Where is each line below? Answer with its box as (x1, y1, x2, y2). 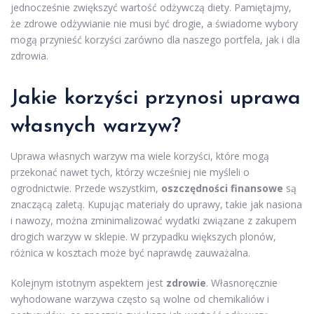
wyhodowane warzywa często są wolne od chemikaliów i (11, 292, 269, 306)
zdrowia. (11, 49, 48, 62)
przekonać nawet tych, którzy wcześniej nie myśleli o (11, 165, 250, 179)
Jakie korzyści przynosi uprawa (11, 88, 301, 109)
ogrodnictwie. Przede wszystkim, (11, 182, 161, 195)
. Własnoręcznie (206, 276, 278, 289)
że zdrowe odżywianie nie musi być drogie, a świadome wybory (11, 17, 298, 30)
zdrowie (166, 276, 206, 289)
